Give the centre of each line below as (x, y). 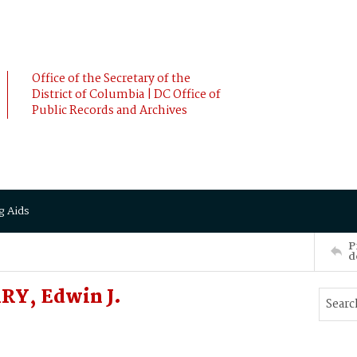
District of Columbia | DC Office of (126, 95)
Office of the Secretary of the (111, 79)
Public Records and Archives (110, 111)
